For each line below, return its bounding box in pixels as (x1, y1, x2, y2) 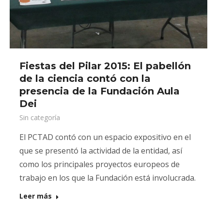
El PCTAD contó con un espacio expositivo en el (19, 132, 191, 142)
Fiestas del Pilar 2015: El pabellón (19, 60, 191, 72)
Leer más (19, 191, 52, 201)
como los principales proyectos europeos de (19, 159, 180, 170)
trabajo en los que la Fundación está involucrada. (19, 172, 196, 183)
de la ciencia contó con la (19, 73, 151, 84)
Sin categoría (19, 113, 60, 122)
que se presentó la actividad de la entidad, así (19, 145, 182, 156)
